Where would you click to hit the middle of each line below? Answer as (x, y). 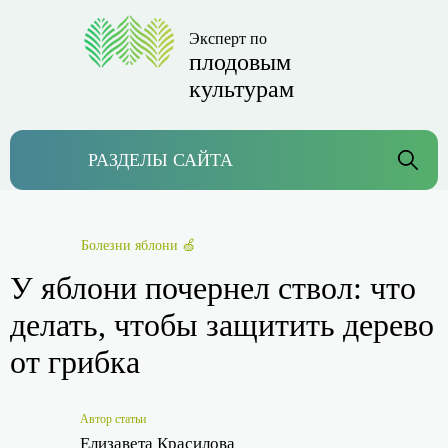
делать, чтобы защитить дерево (222, 325)
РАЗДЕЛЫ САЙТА (160, 160)
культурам (241, 89)
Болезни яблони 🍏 (138, 245)
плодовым (240, 62)
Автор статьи (113, 419)
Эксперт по (228, 38)
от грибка (75, 362)
